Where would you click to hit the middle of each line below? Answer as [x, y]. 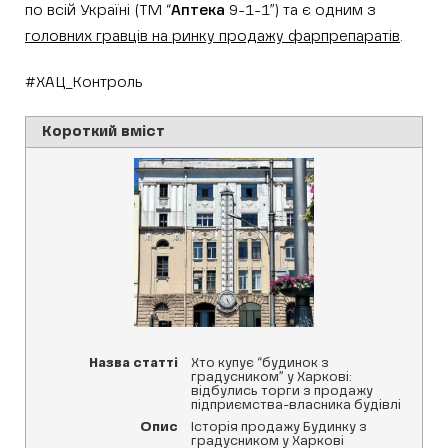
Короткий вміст [103, 132]
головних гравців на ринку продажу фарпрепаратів [212, 36]
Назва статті [133, 363]
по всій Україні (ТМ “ [98, 10]
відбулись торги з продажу [281, 391]
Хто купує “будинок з [259, 363]
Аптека [198, 10]
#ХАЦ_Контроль [84, 82]
